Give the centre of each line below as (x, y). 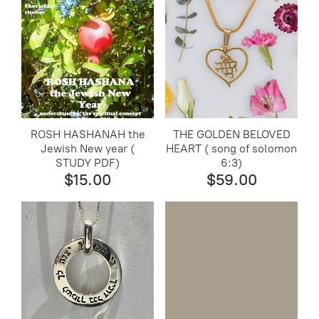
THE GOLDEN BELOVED (231, 134)
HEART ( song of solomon (232, 148)
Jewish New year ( (88, 148)
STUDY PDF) (88, 162)
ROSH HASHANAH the (88, 134)
